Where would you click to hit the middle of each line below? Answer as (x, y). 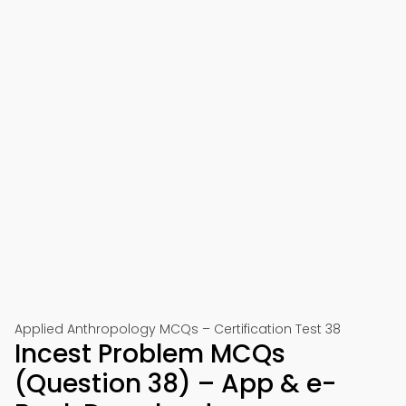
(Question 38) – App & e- (175, 384)
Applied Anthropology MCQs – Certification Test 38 (178, 329)
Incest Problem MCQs (150, 354)
